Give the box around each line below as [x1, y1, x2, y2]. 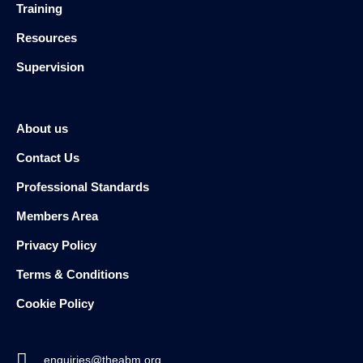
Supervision [16, 60, 84, 75]
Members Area [16, 209, 98, 224]
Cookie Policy [16, 297, 94, 311]
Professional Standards [16, 180, 149, 194]
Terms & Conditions [16, 267, 129, 282]
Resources [16, 31, 77, 45]
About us [16, 122, 68, 136]
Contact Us [16, 151, 79, 165]
